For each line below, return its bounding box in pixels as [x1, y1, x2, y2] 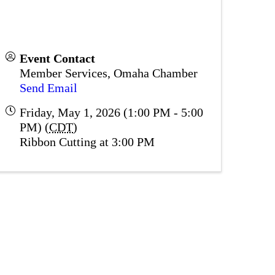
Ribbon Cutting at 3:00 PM [20, 134, 155, 149]
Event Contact [20, 51, 95, 65]
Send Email [20, 80, 77, 95]
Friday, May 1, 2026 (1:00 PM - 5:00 [20, 105, 203, 119]
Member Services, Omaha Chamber [20, 66, 198, 80]
